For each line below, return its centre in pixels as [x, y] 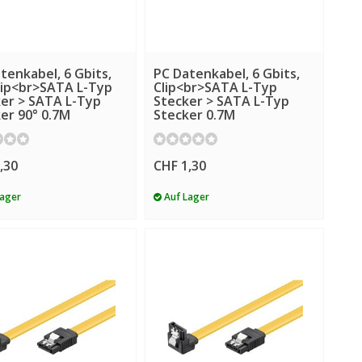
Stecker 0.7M [194, 114]
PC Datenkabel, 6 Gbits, [226, 73]
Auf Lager [185, 197]
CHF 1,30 [179, 166]
